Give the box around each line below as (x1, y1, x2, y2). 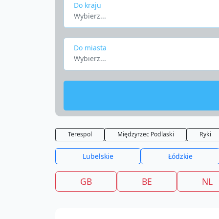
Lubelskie (82, 152, 113, 161)
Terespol (67, 130, 92, 139)
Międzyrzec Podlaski (117, 130, 174, 139)
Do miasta (73, 43, 107, 52)
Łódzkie (168, 152, 193, 161)
